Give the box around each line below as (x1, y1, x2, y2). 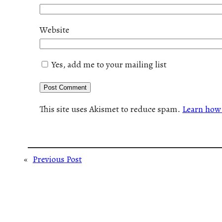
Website (40, 23, 69, 36)
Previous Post (33, 153, 82, 165)
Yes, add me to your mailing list (50, 58, 166, 70)
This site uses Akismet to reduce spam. (40, 103, 182, 115)
